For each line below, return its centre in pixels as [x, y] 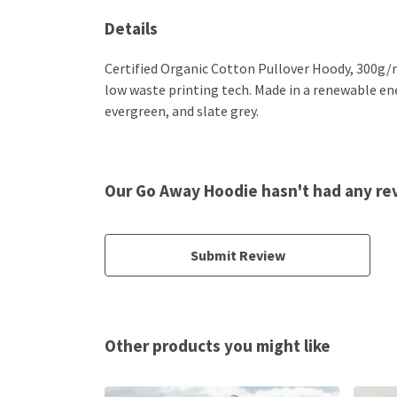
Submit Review [237, 255]
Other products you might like [218, 345]
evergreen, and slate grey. [182, 110]
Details [131, 28]
